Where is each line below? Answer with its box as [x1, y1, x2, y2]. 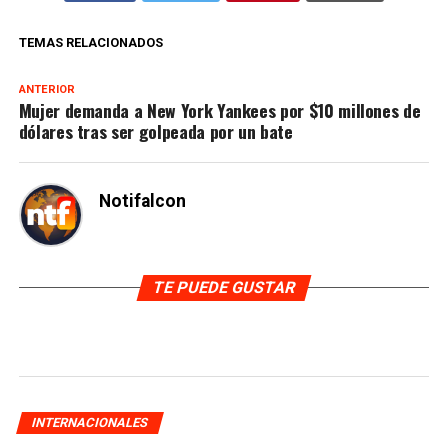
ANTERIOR [18, 83, 75, 97]
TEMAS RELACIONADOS [18, 35, 163, 51]
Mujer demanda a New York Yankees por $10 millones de [18, 97, 421, 124]
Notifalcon [98, 191, 186, 212]
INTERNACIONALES [29, 415, 150, 431]
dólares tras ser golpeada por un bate [18, 118, 293, 145]
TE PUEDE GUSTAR [150, 278, 298, 298]
